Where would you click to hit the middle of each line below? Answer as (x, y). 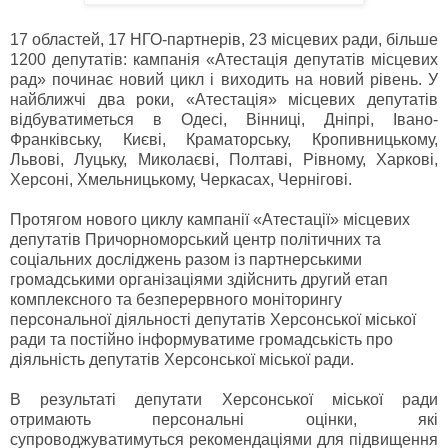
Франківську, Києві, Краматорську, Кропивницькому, (224, 139)
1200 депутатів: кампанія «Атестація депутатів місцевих (224, 59)
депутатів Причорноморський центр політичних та (195, 239)
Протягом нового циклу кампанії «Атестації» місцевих (210, 219)
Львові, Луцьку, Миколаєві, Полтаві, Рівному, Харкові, (224, 159)
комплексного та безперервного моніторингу (176, 299)
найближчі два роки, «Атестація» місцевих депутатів (224, 99)
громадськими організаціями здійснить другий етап (199, 279)
